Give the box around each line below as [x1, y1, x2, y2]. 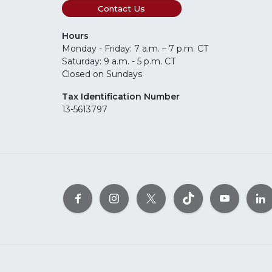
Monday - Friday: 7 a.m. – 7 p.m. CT [62, 43, 211, 55]
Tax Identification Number [62, 91, 180, 103]
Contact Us [98, 4, 146, 14]
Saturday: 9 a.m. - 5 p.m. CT [62, 56, 175, 67]
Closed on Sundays [62, 69, 142, 80]
